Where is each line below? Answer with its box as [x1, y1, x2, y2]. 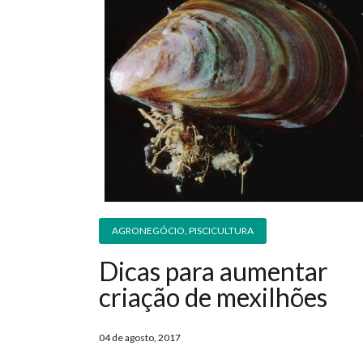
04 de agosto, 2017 [99, 331, 181, 344]
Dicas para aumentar [99, 255, 328, 288]
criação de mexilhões [99, 281, 327, 314]
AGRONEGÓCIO [112, 224, 185, 237]
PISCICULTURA [189, 224, 254, 237]
